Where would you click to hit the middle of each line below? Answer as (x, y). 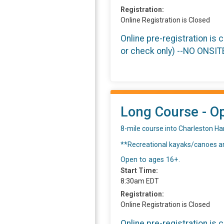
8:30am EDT (140, 181)
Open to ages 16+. (150, 159)
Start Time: (139, 170)
